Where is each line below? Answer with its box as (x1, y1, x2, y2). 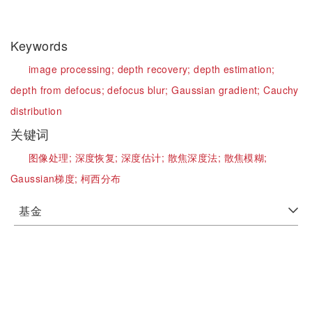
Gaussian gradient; (171, 83, 264, 97)
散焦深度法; (167, 150, 224, 164)
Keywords (10, 36, 72, 54)
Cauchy (263, 83, 299, 97)
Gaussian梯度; (10, 171, 81, 185)
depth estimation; (194, 62, 275, 76)
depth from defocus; (10, 83, 108, 97)
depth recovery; (117, 62, 194, 76)
